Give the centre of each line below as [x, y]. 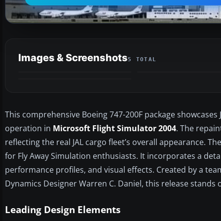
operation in [29, 128]
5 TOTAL [142, 59]
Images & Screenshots [73, 57]
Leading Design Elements [63, 209]
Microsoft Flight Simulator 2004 [114, 128]
